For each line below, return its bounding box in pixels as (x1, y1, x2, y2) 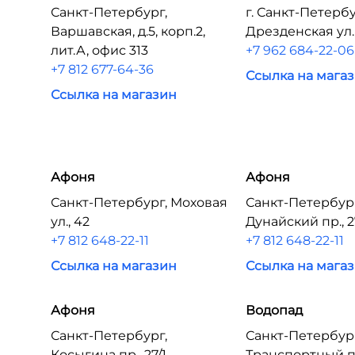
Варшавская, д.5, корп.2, (51, 24, 205, 39)
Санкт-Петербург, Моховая (51, 195, 227, 210)
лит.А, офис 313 (51, 43, 148, 58)
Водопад (246, 303, 303, 318)
